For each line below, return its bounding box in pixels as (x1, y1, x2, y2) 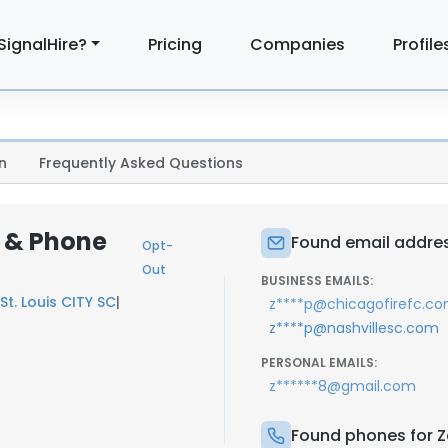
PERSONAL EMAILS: (261, 354, 377, 371)
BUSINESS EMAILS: (261, 272, 373, 289)
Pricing (148, 32, 203, 56)
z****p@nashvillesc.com (269, 318, 439, 338)
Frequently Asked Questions (39, 153, 243, 173)
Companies (250, 32, 346, 56)
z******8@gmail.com (269, 376, 416, 396)
